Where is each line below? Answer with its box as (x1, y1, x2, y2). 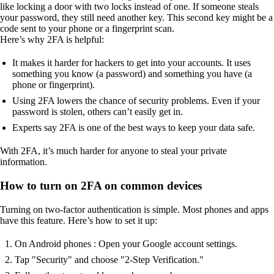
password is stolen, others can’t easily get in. (12, 106, 183, 117)
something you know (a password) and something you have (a (12, 68, 252, 80)
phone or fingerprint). (12, 80, 95, 91)
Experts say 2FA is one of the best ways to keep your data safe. (12, 122, 255, 133)
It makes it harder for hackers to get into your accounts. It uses (12, 57, 251, 68)
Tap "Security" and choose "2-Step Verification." (15, 254, 204, 265)
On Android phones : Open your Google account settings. (15, 238, 237, 249)
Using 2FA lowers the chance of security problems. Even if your (12, 95, 260, 106)
